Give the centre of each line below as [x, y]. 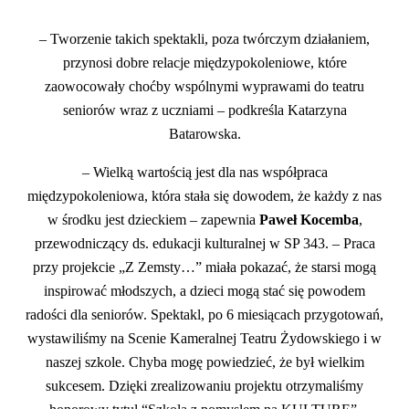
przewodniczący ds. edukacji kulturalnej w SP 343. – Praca [204, 243]
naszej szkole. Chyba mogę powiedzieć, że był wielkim [204, 362]
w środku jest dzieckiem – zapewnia [153, 219]
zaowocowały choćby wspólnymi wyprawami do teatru [204, 86]
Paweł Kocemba [309, 219]
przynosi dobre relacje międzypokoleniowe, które [204, 62]
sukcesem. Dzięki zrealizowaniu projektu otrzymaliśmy [204, 385]
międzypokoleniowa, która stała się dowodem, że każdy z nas [204, 195]
